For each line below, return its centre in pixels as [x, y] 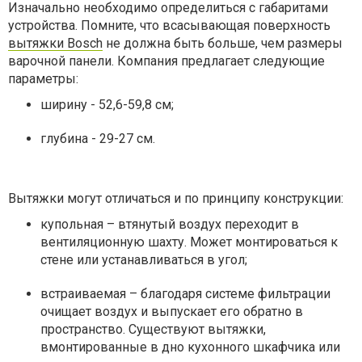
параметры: [43, 79]
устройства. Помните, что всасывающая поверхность [169, 25]
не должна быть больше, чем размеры [223, 43]
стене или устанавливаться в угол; [144, 260]
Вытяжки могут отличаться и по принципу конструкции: [176, 198]
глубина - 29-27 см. [98, 139]
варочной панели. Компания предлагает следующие [166, 61]
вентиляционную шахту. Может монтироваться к [189, 242]
